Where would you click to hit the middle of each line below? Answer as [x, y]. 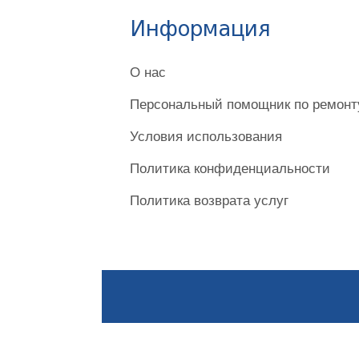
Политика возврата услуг [209, 200]
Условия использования [206, 136]
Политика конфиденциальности [230, 168]
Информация [200, 30]
